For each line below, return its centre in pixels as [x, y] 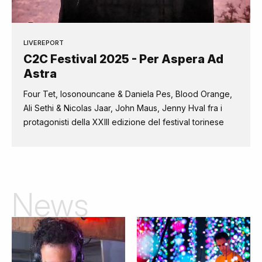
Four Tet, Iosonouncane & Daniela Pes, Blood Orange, [128, 94]
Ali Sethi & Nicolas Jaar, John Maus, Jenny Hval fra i [123, 108]
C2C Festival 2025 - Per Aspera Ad [123, 59]
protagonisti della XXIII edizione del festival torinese [124, 122]
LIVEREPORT [44, 43]
